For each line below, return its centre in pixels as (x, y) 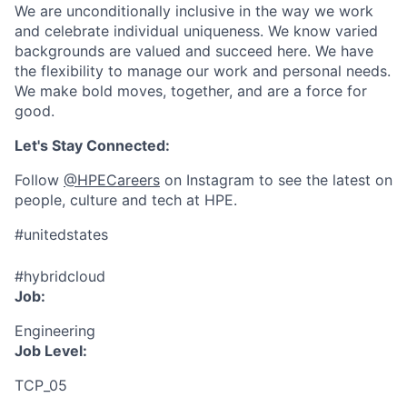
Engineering (55, 331)
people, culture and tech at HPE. (126, 200)
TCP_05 (41, 385)
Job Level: (51, 351)
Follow (39, 180)
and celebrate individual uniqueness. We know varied (196, 31)
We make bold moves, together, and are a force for (191, 91)
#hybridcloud (60, 276)
